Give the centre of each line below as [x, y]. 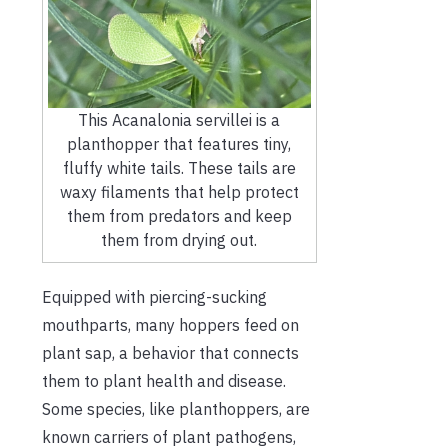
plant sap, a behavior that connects [170, 353]
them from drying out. [179, 240]
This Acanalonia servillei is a [179, 120]
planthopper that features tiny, [179, 144]
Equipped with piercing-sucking [154, 297]
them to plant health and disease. [164, 381]
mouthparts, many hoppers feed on [170, 325]
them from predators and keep [179, 216]
